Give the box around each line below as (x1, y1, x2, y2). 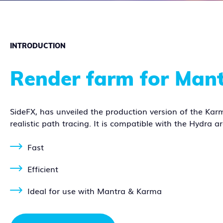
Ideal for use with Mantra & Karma (27, 184, 162, 197)
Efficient (27, 162, 58, 175)
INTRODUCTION (10, 41, 66, 50)
